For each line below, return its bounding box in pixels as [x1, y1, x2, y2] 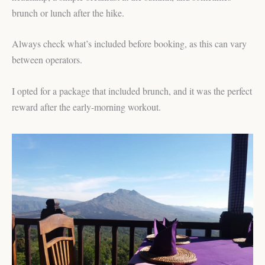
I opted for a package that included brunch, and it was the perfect [12, 84, 252, 97]
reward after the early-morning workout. [12, 100, 161, 113]
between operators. [12, 53, 82, 66]
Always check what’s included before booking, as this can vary [12, 37, 247, 50]
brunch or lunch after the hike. [12, 6, 124, 19]
